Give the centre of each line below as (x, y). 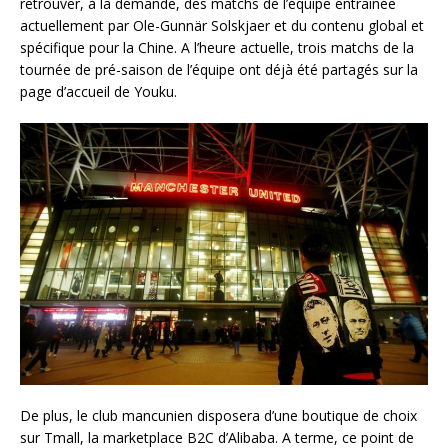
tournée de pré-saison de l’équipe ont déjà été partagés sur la (219, 69)
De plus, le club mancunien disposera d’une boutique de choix (218, 416)
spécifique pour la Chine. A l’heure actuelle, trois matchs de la (217, 47)
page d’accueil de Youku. (100, 91)
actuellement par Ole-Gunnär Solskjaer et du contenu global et (222, 25)
